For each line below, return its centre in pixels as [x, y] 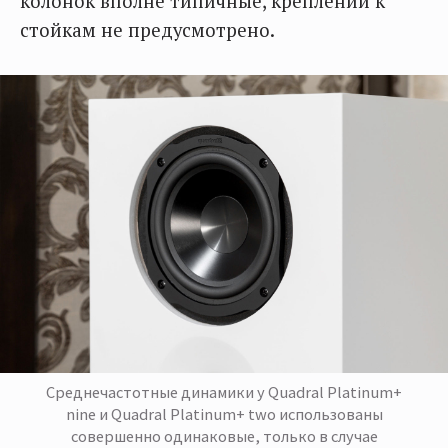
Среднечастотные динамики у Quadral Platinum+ [224, 392]
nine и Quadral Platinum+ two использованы [224, 414]
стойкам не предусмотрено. [147, 29]
